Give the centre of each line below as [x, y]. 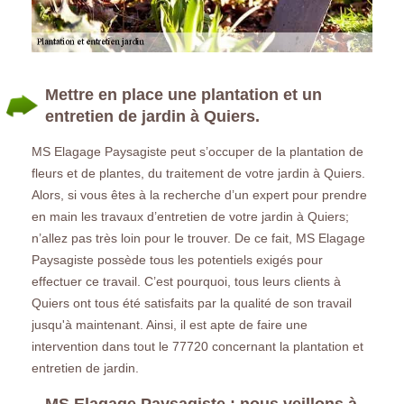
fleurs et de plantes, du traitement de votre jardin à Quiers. [198, 173]
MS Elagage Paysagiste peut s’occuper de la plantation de [197, 151]
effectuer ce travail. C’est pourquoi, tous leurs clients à [186, 281]
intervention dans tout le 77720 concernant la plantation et [197, 346]
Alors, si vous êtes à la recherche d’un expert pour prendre [199, 194]
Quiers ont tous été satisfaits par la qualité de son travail [192, 303]
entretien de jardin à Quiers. [152, 116]
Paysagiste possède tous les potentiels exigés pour [177, 259]
